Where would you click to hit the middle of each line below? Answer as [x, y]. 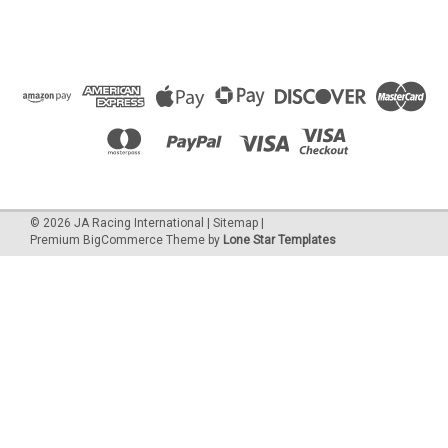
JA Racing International [137, 223]
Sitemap [235, 223]
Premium [56, 240]
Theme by [193, 240]
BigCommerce [123, 240]
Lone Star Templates [279, 240]
